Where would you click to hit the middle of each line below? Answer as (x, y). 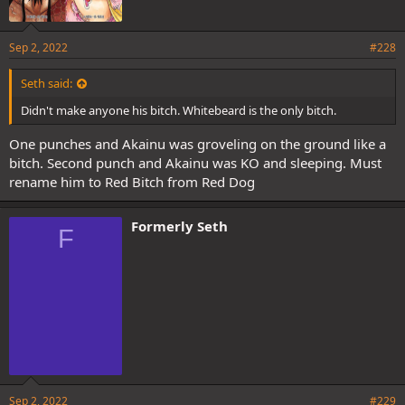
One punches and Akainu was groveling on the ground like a (198, 144)
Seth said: (47, 83)
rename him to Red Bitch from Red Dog (132, 182)
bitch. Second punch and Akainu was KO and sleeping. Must (195, 163)
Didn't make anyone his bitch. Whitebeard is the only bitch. (179, 110)
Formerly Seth (179, 226)
